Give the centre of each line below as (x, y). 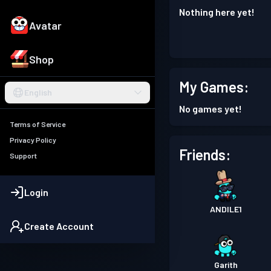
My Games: (214, 87)
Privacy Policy (33, 140)
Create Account (59, 226)
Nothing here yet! (217, 12)
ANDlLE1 (226, 209)
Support (23, 156)
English (38, 93)
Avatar (45, 26)
